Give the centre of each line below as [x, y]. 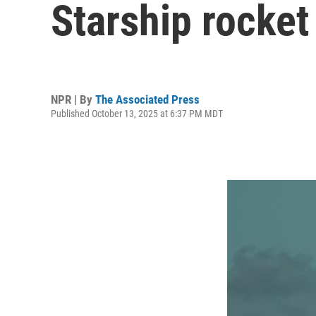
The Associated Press [147, 99]
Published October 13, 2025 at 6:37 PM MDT [137, 113]
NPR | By [73, 99]
